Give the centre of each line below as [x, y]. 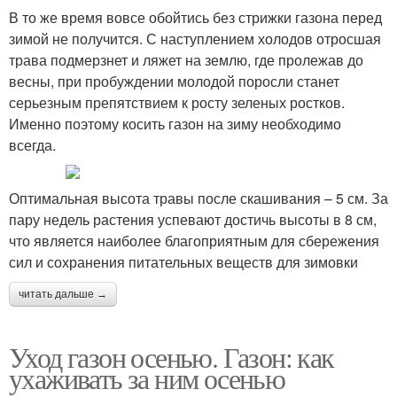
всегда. [32, 145]
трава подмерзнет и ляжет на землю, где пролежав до [186, 60]
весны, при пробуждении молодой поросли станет [174, 81]
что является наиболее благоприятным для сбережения [194, 241]
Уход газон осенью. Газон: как [171, 357]
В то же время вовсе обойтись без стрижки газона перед [195, 17]
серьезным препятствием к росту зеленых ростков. [177, 102]
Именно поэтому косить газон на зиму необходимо [175, 124]
